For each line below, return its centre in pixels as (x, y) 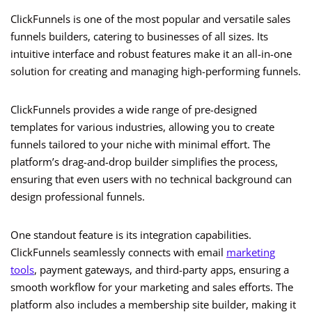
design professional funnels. (78, 197)
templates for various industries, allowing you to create (142, 127)
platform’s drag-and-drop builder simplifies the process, (144, 162)
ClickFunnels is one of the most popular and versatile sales (150, 19)
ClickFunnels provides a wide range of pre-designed (134, 110)
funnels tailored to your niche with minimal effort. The (140, 145)
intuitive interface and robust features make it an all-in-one (151, 54)
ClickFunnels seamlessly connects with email (118, 252)
